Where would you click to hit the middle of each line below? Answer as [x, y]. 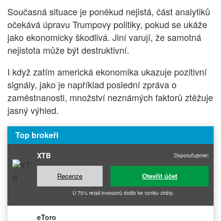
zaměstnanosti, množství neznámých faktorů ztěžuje [110, 97]
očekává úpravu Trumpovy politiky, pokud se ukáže [107, 24]
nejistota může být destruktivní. [68, 50]
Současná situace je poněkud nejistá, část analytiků [109, 11]
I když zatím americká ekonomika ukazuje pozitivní [107, 71]
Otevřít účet [160, 176]
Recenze [70, 176]
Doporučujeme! [191, 155]
